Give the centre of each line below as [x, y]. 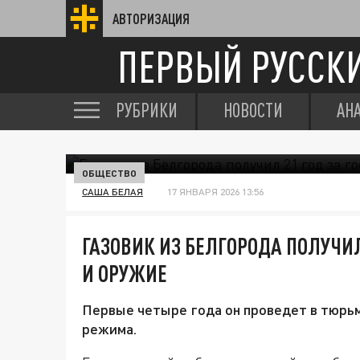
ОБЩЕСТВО [109, 173]
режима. [109, 329]
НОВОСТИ [253, 110]
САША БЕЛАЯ [112, 192]
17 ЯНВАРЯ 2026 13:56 [215, 192]
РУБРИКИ [147, 110]
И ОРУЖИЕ [125, 273]
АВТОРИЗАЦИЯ [151, 18]
